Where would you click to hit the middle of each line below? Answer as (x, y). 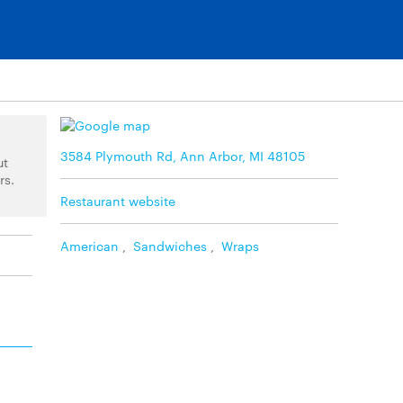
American (90, 245)
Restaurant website (118, 200)
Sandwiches (170, 245)
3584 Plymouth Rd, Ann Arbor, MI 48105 (183, 155)
